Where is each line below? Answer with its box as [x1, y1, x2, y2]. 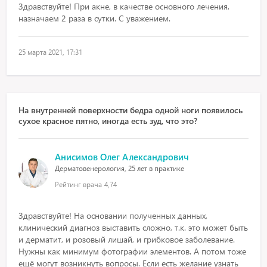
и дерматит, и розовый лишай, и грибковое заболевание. [18, 234, 235, 245]
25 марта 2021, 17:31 [18, 48, 83, 57]
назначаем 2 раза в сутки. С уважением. [18, 13, 171, 24]
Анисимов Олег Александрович [55, 151, 190, 163]
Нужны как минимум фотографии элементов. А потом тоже [18, 246, 247, 257]
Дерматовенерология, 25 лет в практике [55, 164, 185, 173]
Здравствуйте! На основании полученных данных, [18, 210, 208, 221]
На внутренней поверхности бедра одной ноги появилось [18, 104, 243, 116]
